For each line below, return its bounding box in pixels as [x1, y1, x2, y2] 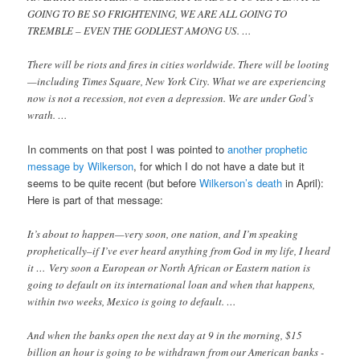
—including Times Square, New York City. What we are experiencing [27, 74, 327, 89]
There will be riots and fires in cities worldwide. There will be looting [27, 57, 330, 72]
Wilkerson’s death [199, 175, 283, 191]
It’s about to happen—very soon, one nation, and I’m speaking [27, 226, 299, 241]
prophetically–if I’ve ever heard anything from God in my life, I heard [27, 243, 331, 258]
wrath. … [27, 108, 68, 123]
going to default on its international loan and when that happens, [27, 276, 316, 292]
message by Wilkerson [27, 158, 134, 174]
